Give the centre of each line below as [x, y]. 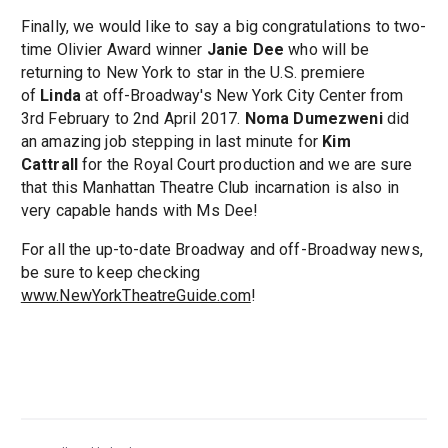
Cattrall [51, 165]
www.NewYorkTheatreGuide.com [135, 296]
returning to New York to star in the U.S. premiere [193, 73]
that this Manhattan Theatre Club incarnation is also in [210, 188]
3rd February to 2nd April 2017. [132, 119]
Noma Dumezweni [315, 119]
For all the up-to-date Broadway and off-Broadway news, [221, 250]
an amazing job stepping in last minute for [171, 142]
